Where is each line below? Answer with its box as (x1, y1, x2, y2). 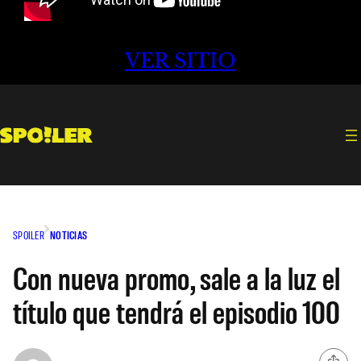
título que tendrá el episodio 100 (13, 291, 340, 330)
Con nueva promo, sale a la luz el (13, 257, 340, 297)
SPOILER (13, 227, 44, 242)
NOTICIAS (49, 227, 88, 242)
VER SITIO (125, 49, 236, 73)
